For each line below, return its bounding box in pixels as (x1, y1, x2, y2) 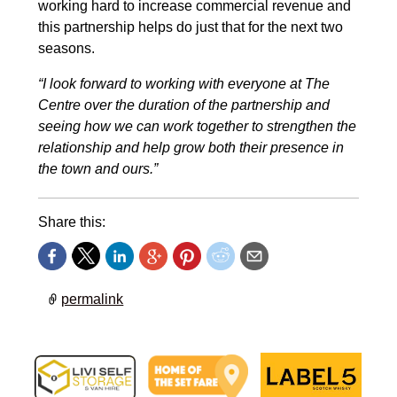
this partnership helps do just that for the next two (37, 19, 343, 35)
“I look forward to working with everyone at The (37, 76, 330, 92)
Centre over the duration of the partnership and (37, 97, 330, 113)
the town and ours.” (37, 161, 158, 177)
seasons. (37, 41, 95, 57)
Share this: (37, 214, 105, 230)
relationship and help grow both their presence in (37, 140, 344, 156)
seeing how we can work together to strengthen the (37, 119, 356, 135)
